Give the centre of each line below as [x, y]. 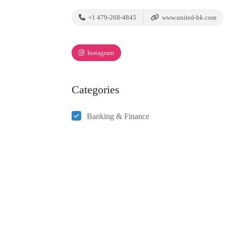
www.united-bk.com [188, 17]
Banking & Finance [118, 116]
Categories [96, 89]
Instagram [100, 52]
